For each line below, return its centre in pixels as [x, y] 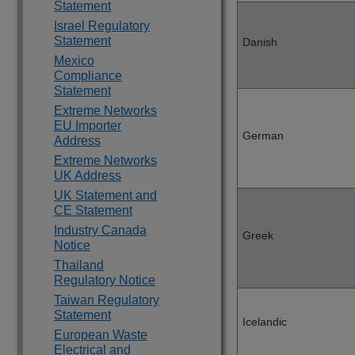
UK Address [88, 176]
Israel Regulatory [102, 26]
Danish [260, 42]
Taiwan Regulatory [107, 300]
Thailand [79, 265]
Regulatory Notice [105, 280]
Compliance [88, 76]
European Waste [101, 335]
